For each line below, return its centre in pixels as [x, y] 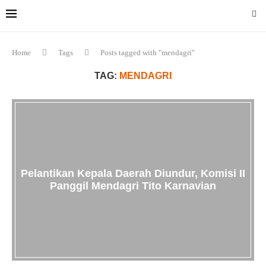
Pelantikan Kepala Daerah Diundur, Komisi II [133, 173]
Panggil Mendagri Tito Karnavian [133, 186]
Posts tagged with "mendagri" [148, 53]
